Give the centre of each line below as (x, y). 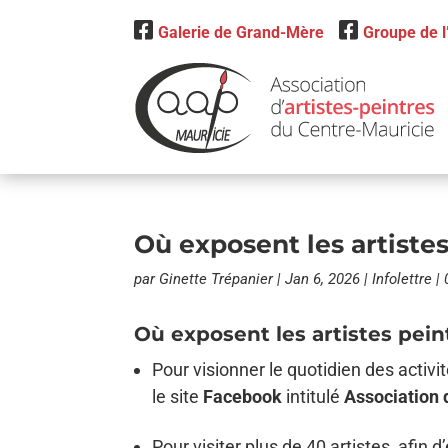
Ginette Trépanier (216, 278)
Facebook (245, 397)
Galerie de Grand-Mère (241, 32)
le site (178, 397)
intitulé (315, 397)
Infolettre (402, 278)
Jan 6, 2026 (323, 278)
